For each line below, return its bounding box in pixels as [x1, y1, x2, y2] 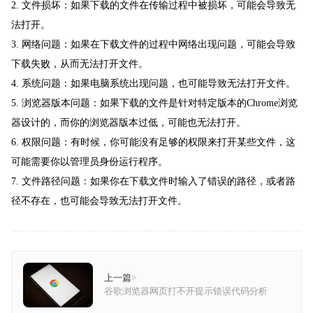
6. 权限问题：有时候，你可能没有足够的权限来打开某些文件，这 [11, 137, 296, 148]
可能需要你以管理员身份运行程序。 [11, 156, 168, 168]
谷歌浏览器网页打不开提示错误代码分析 [104, 286, 268, 297]
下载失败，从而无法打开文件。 [11, 59, 148, 70]
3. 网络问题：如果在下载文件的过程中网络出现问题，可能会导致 [11, 39, 296, 50]
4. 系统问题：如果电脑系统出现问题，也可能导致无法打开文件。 [11, 78, 296, 89]
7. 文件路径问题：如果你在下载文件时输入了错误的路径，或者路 [11, 176, 296, 187]
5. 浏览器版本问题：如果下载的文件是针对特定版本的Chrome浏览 [11, 98, 298, 109]
